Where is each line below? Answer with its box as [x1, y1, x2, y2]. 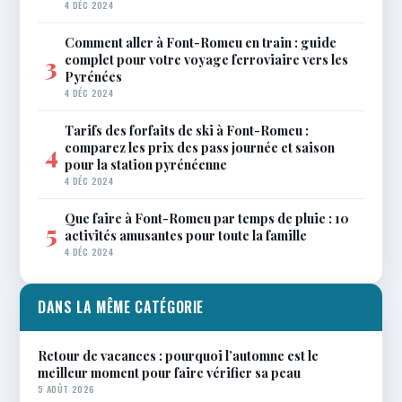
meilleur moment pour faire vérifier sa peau [38, 363, 301, 382]
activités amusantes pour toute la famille [65, 226, 307, 245]
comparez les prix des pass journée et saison [65, 138, 335, 157]
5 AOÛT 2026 [38, 381, 95, 397]
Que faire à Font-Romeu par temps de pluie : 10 [65, 209, 349, 228]
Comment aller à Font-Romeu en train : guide [65, 33, 336, 52]
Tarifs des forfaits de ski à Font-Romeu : [65, 121, 309, 140]
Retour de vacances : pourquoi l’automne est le [38, 346, 319, 365]
